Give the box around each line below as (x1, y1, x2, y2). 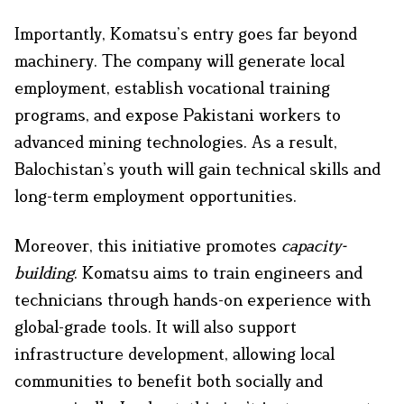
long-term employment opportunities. (14, 186, 297, 207)
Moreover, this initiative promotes (14, 235, 281, 256)
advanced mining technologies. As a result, (14, 132, 337, 152)
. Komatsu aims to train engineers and (74, 262, 363, 283)
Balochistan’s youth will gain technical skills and (14, 159, 381, 179)
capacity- (281, 235, 346, 256)
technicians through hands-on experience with (14, 289, 371, 310)
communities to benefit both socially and (14, 371, 323, 391)
